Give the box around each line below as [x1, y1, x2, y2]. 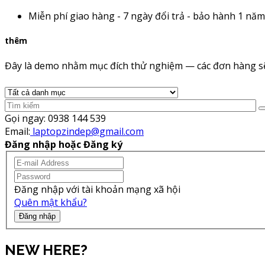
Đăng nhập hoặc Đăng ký [5, 138, 122, 151]
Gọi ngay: [5, 112, 46, 125]
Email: [5, 125, 30, 138]
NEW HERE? [5, 241, 88, 258]
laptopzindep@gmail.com [30, 125, 144, 138]
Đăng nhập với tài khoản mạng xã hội [14, 182, 180, 196]
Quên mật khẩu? [14, 195, 87, 209]
